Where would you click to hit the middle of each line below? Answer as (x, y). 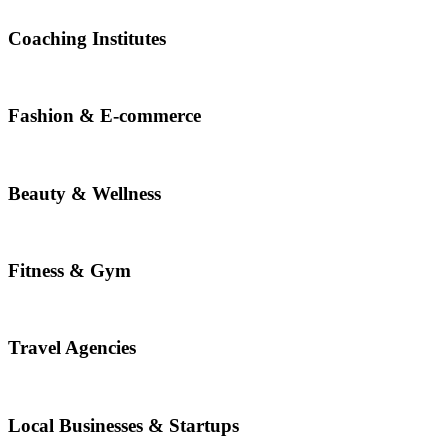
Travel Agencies (72, 348)
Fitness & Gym (69, 270)
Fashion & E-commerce (104, 116)
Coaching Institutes (87, 38)
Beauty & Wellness (84, 193)
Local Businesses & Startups (123, 425)
